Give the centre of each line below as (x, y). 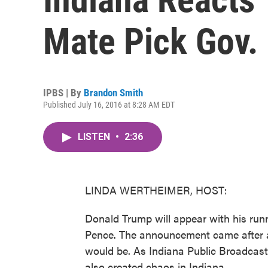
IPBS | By (63, 93)
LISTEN (95, 137)
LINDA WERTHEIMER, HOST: (156, 190)
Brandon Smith (113, 93)
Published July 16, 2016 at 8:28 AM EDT (109, 105)
